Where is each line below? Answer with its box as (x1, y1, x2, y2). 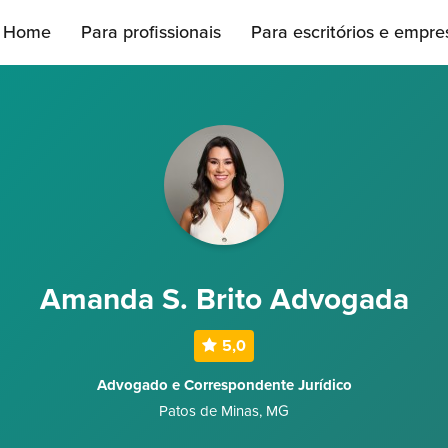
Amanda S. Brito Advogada (39, 281, 409, 318)
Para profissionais (81, 21, 221, 43)
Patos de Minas (159, 402, 259, 420)
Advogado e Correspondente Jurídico (96, 376, 352, 394)
